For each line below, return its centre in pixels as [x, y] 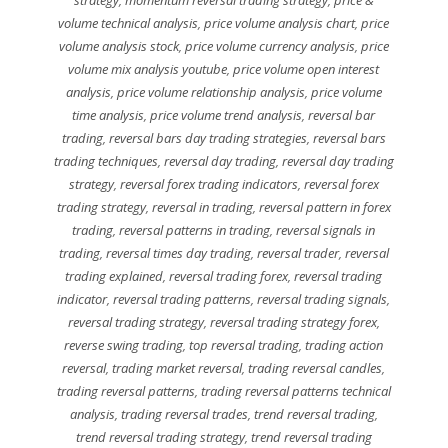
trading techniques [105, 160]
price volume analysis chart [280, 22]
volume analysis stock [118, 45]
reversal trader [297, 252]
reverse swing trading [124, 344]
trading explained [114, 275]
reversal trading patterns [182, 298]
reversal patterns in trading [195, 229]
